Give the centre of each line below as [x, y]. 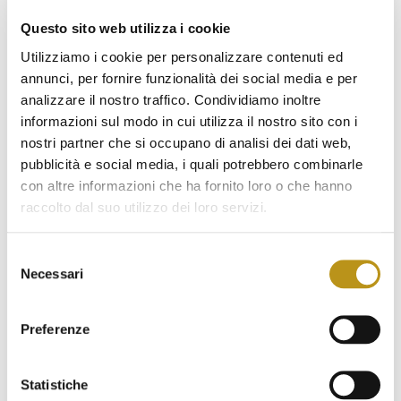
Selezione [35, 256]
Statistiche [55, 385]
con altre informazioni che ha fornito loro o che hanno [186, 185]
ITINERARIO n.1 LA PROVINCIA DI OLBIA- [179, 385]
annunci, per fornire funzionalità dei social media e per [189, 78]
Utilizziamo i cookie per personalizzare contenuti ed [182, 56]
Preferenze [55, 329]
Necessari [52, 274]
